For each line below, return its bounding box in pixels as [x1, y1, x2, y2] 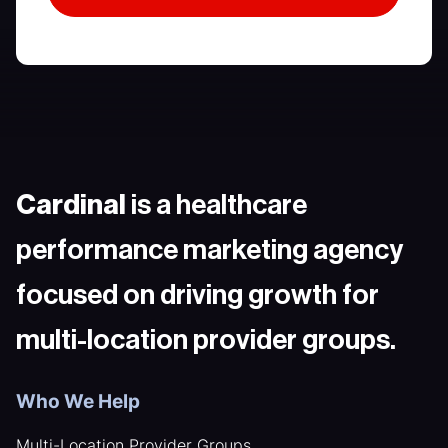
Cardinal [16, 190, 126, 219]
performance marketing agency [16, 235, 403, 264]
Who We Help [16, 389, 140, 413]
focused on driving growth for [16, 280, 379, 309]
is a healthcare [126, 190, 307, 219]
